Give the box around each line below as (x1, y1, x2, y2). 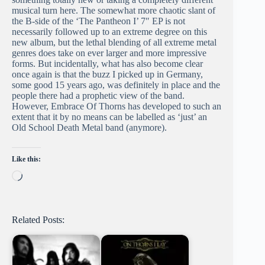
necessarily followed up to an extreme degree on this (12, 27, 207, 37)
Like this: (12, 155, 41, 164)
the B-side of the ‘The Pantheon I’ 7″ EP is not (12, 16, 185, 27)
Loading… (22, 170, 63, 180)
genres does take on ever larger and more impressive (12, 48, 206, 59)
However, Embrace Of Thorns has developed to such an (12, 101, 221, 112)
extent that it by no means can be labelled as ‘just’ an (12, 112, 207, 122)
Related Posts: (12, 215, 64, 225)
